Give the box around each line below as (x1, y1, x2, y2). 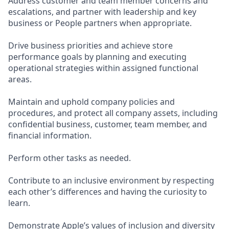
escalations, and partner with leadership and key (8, 6, 196, 17)
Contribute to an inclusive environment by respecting (8, 175, 214, 186)
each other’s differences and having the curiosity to (8, 186, 207, 197)
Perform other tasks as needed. (8, 152, 131, 164)
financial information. (8, 130, 91, 141)
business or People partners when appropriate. (8, 17, 192, 29)
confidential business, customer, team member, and (8, 119, 207, 130)
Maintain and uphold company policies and (8, 96, 175, 107)
